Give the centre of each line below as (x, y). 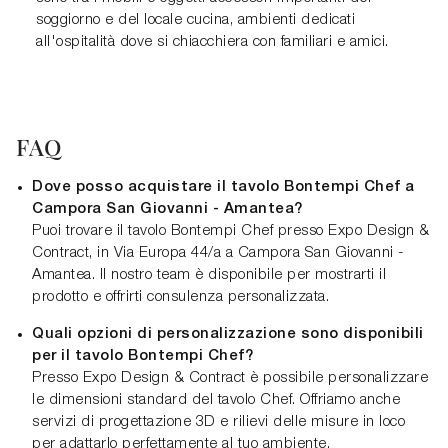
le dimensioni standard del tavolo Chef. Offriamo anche (216, 399)
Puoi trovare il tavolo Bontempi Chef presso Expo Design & (231, 230)
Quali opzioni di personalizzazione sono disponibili (228, 333)
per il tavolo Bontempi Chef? (142, 355)
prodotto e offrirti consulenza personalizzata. (180, 296)
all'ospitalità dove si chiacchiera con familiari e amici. (212, 41)
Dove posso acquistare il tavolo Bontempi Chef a (223, 186)
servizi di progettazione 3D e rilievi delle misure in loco (218, 421)
